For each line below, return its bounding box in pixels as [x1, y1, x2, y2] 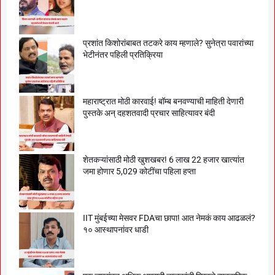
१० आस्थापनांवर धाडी [83, 224, 149, 234]
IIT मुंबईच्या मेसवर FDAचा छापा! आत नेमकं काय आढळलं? [83, 212, 255, 223]
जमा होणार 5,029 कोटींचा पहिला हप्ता [83, 166, 196, 176]
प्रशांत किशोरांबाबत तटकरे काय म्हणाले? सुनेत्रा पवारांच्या [83, 37, 254, 48]
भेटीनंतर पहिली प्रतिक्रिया [83, 49, 163, 60]
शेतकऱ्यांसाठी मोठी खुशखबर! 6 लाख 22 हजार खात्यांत [83, 154, 244, 165]
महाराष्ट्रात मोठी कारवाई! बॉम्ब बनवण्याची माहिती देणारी [83, 96, 244, 106]
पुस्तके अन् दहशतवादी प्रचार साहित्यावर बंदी [83, 107, 215, 118]
